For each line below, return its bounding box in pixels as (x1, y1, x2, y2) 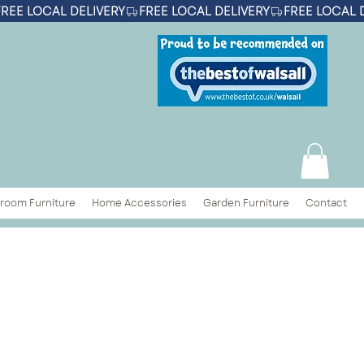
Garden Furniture (203, 196, 289, 210)
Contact (305, 196, 347, 210)
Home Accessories (92, 196, 187, 210)
